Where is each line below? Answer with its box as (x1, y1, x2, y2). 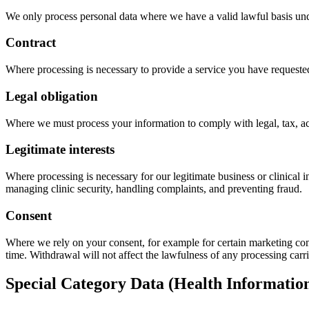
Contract (6, 35, 56, 50)
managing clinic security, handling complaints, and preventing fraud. (6, 183, 302, 195)
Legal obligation (6, 88, 98, 103)
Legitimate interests (6, 142, 114, 157)
